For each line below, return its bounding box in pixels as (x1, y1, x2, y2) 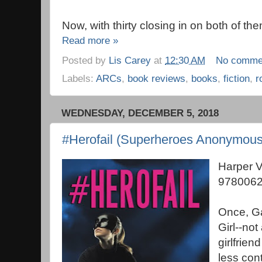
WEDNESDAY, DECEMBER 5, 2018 (61, 107, 219, 119)
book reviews (127, 72, 185, 84)
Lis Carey (109, 54, 151, 66)
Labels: (62, 72, 96, 84)
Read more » (62, 35, 118, 46)
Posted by (62, 54, 109, 66)
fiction (223, 72, 250, 84)
